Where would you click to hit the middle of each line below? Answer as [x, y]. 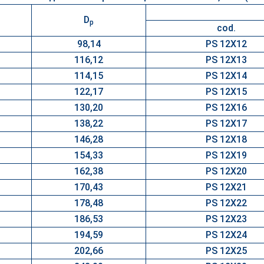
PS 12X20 [226, 171]
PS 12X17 [226, 123]
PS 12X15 [226, 92]
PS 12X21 [226, 187]
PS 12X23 [226, 219]
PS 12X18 [226, 139]
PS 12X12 [226, 44]
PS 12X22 [226, 203]
